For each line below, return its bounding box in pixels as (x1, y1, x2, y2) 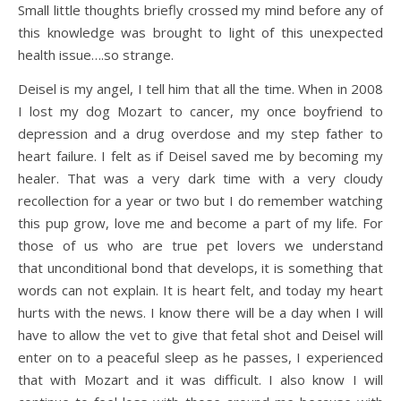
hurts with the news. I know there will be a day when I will (18, 303, 383, 321)
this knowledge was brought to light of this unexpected (18, 22, 383, 41)
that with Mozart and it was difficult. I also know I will (18, 370, 383, 388)
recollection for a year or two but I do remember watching (18, 191, 383, 209)
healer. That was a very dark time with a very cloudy (18, 168, 383, 187)
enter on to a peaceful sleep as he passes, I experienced (18, 347, 383, 366)
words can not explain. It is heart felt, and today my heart (18, 280, 383, 299)
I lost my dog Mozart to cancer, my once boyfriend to (18, 101, 383, 120)
